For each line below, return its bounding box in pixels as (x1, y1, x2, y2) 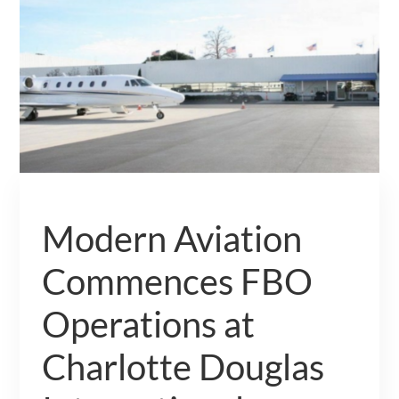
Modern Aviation (42, 216, 303, 260)
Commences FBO (42, 259, 313, 303)
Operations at (42, 302, 256, 346)
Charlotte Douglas (42, 345, 325, 388)
